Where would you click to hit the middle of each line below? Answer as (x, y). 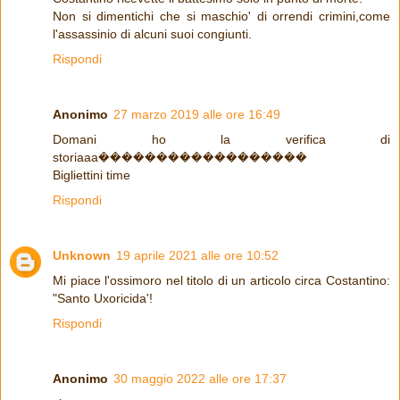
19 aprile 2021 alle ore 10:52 (197, 256)
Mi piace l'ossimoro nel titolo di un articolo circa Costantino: (221, 281)
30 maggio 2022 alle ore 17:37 (200, 379)
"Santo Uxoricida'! (103, 299)
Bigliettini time (92, 175)
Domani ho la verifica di (221, 140)
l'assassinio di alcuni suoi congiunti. (152, 34)
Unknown (82, 256)
